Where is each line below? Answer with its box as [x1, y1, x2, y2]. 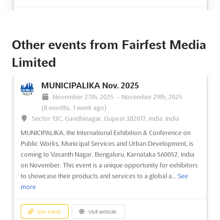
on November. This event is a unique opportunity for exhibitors [20, 161, 198, 168]
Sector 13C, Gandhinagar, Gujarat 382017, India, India [32, 114, 180, 122]
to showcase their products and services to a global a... [20, 172, 178, 179]
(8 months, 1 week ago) [41, 104, 107, 111]
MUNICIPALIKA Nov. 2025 [41, 81, 139, 90]
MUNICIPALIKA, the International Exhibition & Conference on [20, 129, 191, 136]
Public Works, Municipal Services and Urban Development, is [20, 139, 193, 147]
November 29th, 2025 [121, 93, 183, 100]
